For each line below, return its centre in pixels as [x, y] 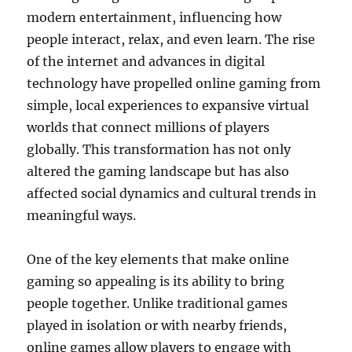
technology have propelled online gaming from [174, 84]
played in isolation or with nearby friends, [157, 326]
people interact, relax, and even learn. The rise [171, 40]
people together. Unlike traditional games [158, 304]
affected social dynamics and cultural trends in [172, 194]
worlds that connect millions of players [148, 128]
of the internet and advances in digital [146, 62]
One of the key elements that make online [158, 260]
